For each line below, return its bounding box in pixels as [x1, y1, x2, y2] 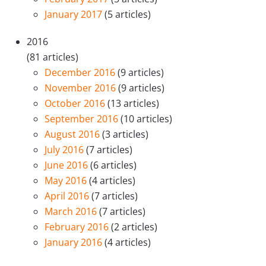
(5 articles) [104, 8, 151, 21]
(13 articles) [107, 97, 159, 110]
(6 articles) [90, 159, 137, 172]
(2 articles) [111, 220, 157, 234]
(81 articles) [27, 50, 78, 64]
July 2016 [45, 143, 86, 157]
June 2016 [45, 159, 90, 172]
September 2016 [45, 112, 121, 126]
